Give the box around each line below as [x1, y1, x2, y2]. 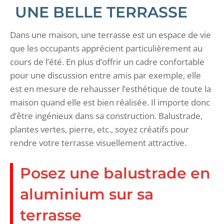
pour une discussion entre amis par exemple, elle [10, 69, 201, 81]
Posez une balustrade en [20, 163, 210, 182]
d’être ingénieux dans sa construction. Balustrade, [10, 109, 202, 121]
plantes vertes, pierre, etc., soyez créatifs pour [10, 123, 189, 135]
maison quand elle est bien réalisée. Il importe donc [10, 96, 210, 108]
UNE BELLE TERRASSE [15, 2, 187, 21]
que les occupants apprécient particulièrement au [10, 42, 202, 54]
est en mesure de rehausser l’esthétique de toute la [10, 82, 211, 94]
